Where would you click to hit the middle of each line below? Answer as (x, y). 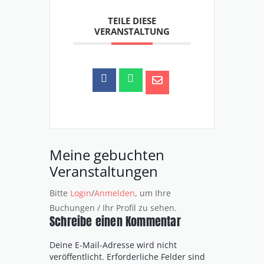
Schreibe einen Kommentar (117, 222)
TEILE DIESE (132, 21)
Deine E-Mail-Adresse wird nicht (113, 245)
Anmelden (115, 193)
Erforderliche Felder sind (156, 256)
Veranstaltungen (104, 171)
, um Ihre (153, 193)
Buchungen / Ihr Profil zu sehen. (113, 208)
